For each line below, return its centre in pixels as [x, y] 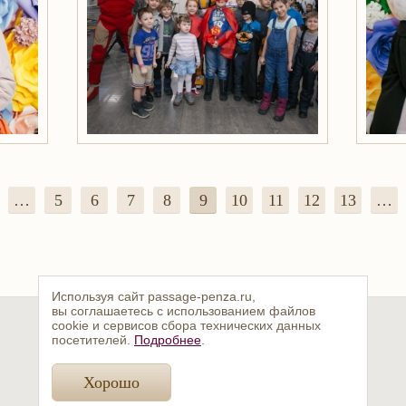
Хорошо [111, 382]
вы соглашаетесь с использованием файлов [184, 311]
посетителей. [93, 340]
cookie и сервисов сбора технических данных [186, 325]
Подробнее [168, 340]
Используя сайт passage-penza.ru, [154, 296]
